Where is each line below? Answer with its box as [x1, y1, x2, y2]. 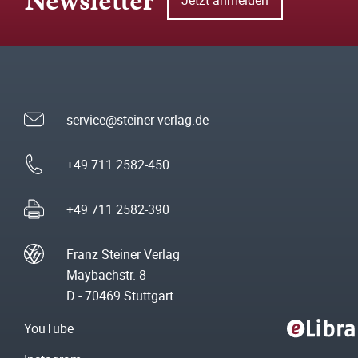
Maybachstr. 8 [66, 266, 146, 284]
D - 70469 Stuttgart [66, 287, 173, 304]
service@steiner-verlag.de [66, 111, 209, 129]
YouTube [24, 320, 74, 337]
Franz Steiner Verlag [66, 245, 180, 263]
